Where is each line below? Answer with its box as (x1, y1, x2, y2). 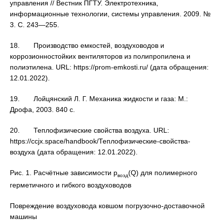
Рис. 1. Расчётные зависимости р (10, 169, 117, 177)
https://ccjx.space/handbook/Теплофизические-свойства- (10, 137, 190, 146)
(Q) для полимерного (128, 169, 197, 177)
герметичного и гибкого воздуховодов (10, 181, 131, 189)
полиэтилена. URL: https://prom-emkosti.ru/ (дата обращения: (10, 63, 209, 72)
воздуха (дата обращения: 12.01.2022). (10, 148, 138, 156)
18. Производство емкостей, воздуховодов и (10, 41, 164, 50)
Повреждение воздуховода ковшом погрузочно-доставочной (10, 202, 205, 210)
